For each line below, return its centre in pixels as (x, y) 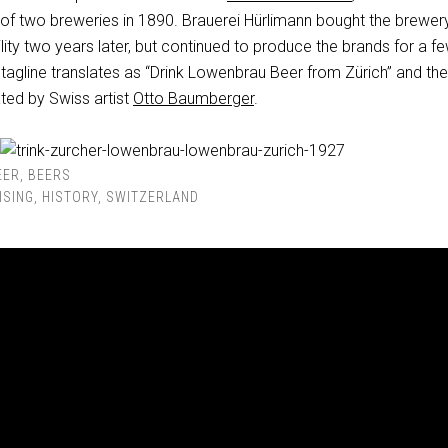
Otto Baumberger (193, 98)
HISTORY (70, 197)
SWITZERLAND (152, 197)
